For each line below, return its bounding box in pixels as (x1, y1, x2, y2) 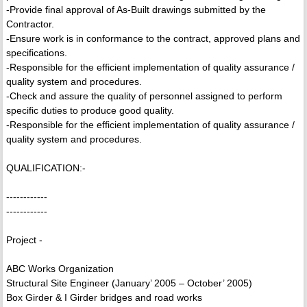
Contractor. (5, 19, 54, 30)
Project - (5, 234, 42, 246)
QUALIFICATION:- (5, 162, 86, 174)
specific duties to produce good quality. (5, 105, 174, 116)
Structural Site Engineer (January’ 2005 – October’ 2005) (5, 278, 252, 289)
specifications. (5, 47, 67, 59)
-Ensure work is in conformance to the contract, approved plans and (5, 33, 300, 45)
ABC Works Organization (5, 263, 114, 275)
